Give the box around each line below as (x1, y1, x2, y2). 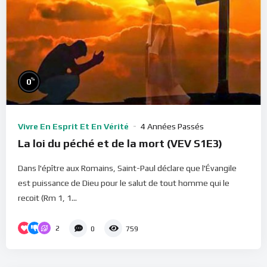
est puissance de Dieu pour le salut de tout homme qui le (18, 178, 229, 188)
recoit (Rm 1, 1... (18, 193, 77, 203)
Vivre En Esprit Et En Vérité (18, 121, 129, 131)
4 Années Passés (141, 121, 204, 131)
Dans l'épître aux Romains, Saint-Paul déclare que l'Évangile (18, 163, 237, 173)
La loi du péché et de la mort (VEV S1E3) (18, 136, 222, 150)
